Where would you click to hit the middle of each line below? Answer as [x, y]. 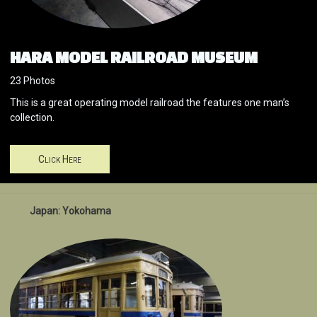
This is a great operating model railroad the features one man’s [150, 103]
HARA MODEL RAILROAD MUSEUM [134, 57]
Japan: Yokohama [70, 211]
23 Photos [33, 81]
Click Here [60, 160]
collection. [33, 118]
